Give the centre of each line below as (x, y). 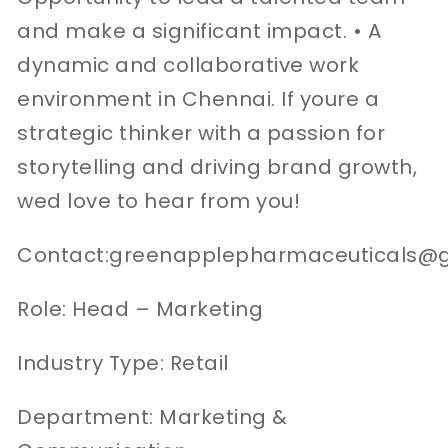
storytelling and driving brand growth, (217, 166)
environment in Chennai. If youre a (198, 98)
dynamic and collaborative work (188, 64)
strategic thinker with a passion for (201, 132)
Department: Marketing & (152, 416)
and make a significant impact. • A (199, 30)
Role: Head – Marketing (140, 308)
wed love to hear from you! (159, 200)
